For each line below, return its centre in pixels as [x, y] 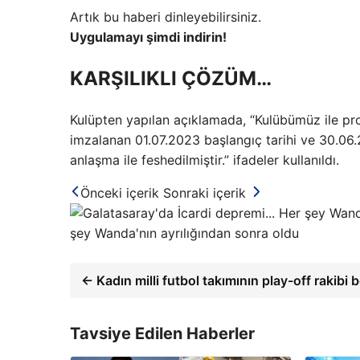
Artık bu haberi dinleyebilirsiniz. [166, 17]
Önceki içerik [120, 192]
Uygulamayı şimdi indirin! [148, 37]
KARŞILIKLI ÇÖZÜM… [171, 78]
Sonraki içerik [205, 192]
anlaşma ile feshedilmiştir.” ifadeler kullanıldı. [205, 160]
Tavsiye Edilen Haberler [162, 333]
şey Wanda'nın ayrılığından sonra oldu [184, 233]
